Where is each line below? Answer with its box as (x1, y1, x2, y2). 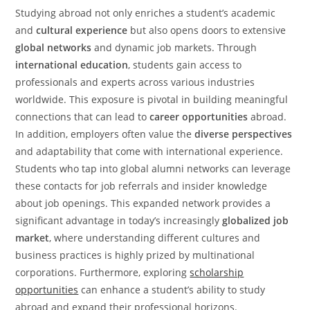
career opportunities (149, 110, 248, 123)
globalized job (222, 214, 289, 227)
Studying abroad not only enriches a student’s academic (15, 6, 276, 19)
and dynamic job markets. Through (91, 41, 257, 54)
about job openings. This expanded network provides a (15, 197, 271, 210)
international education (15, 58, 129, 71)
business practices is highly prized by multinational (15, 248, 255, 262)
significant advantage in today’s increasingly (15, 214, 223, 227)
